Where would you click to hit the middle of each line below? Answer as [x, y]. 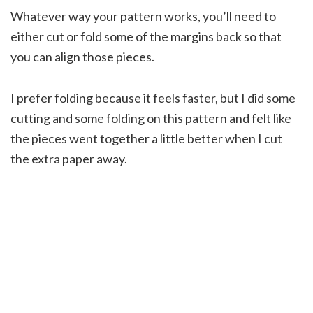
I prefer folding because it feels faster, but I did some [153, 97]
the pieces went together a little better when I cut [146, 138]
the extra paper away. [69, 158]
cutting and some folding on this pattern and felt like [151, 118]
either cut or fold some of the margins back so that [146, 36]
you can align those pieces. [82, 56]
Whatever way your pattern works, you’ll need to [143, 16]
